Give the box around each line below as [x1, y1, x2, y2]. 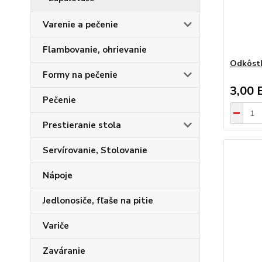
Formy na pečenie [43, 69, 118, 81]
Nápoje [43, 170, 73, 181]
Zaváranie [43, 245, 85, 257]
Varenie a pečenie [43, 19, 118, 30]
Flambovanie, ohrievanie [43, 44, 147, 56]
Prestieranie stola [43, 119, 121, 131]
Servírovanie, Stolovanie [43, 144, 147, 156]
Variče [43, 220, 69, 232]
